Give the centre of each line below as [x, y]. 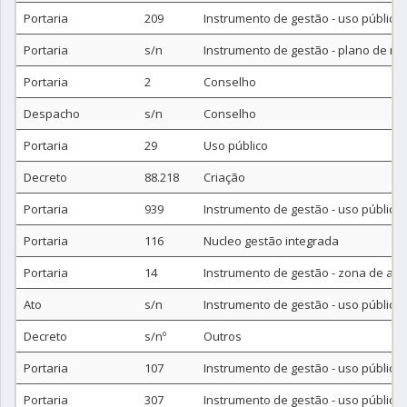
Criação [224, 177]
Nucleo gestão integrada [271, 241]
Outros [223, 336]
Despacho [52, 114]
